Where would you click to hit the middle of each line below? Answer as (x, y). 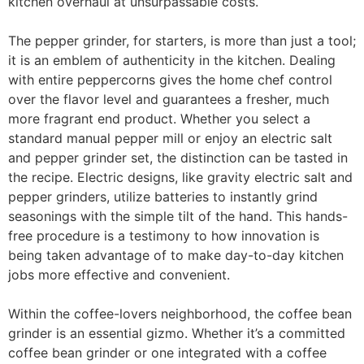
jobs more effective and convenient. (119, 275)
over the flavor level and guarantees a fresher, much (169, 99)
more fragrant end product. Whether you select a (159, 119)
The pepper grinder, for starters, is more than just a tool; (182, 41)
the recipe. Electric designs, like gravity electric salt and (180, 177)
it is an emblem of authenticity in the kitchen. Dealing (172, 60)
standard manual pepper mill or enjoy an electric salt (170, 138)
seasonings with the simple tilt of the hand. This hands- (178, 216)
